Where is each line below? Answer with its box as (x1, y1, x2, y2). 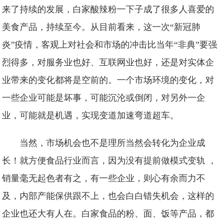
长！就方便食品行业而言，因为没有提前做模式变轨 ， (2, 156, 217, 165)
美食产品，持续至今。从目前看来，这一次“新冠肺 (2, 22, 201, 32)
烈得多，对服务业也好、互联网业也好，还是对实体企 (2, 57, 215, 67)
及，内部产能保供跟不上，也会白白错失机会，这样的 (2, 191, 215, 201)
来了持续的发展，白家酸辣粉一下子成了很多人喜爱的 (2, 4, 215, 14)
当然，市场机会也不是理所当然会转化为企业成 (20, 138, 206, 148)
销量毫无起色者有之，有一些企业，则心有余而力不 (2, 173, 206, 183)
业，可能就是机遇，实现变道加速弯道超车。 (2, 110, 179, 120)
